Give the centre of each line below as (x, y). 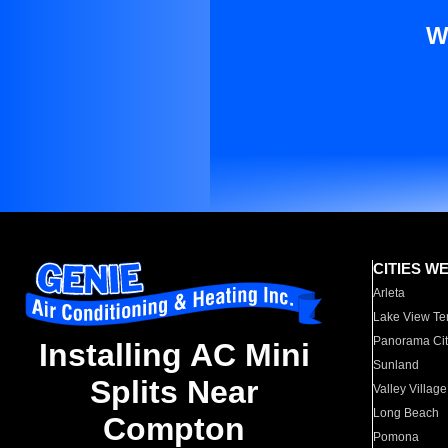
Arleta (389, 293)
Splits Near (174, 392)
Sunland (396, 365)
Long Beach (406, 413)
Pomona (396, 437)
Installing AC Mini (174, 355)
